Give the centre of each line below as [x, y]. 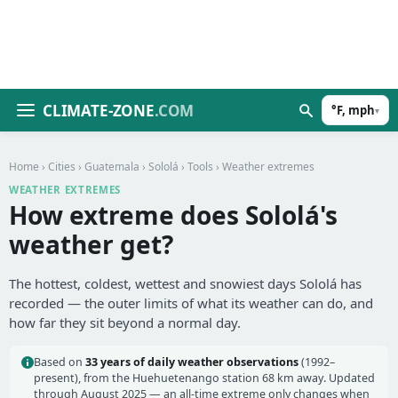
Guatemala [112, 167]
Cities [62, 167]
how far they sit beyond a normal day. [125, 322]
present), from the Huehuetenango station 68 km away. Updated [204, 378]
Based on [60, 362]
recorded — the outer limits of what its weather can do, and [191, 303]
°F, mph [353, 110]
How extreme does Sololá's [173, 215]
